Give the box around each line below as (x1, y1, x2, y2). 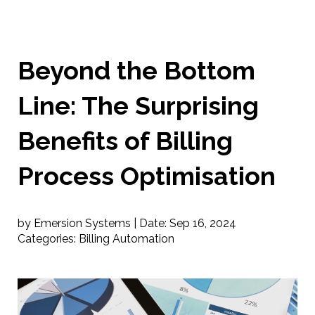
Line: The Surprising (18, 91, 259, 120)
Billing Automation (79, 232, 174, 245)
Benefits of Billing (18, 126, 233, 155)
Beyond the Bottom (18, 56, 255, 85)
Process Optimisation (18, 161, 276, 191)
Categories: (18, 232, 79, 245)
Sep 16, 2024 (169, 217, 236, 230)
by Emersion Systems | (18, 217, 136, 230)
